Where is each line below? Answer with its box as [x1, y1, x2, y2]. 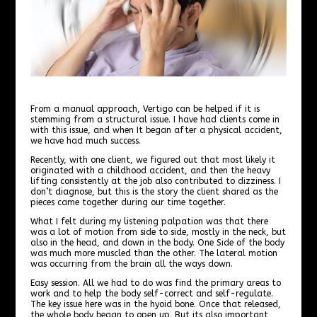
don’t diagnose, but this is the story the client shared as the [30, 186, 278, 197]
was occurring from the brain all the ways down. [30, 258, 233, 269]
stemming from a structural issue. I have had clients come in [30, 114, 279, 125]
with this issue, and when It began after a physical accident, [30, 125, 282, 135]
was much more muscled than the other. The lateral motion [30, 248, 277, 258]
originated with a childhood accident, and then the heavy [30, 165, 270, 175]
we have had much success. [30, 135, 141, 146]
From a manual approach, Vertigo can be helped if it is [30, 103, 260, 114]
